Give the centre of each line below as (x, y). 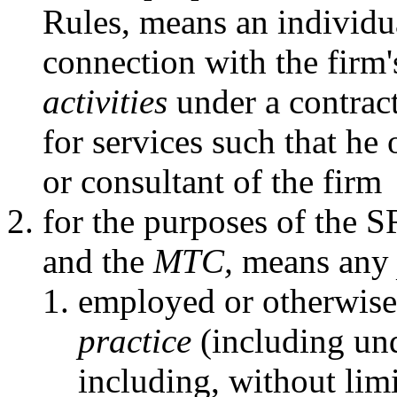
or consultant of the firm (212, 181)
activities (105, 101)
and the (98, 261)
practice (135, 340)
